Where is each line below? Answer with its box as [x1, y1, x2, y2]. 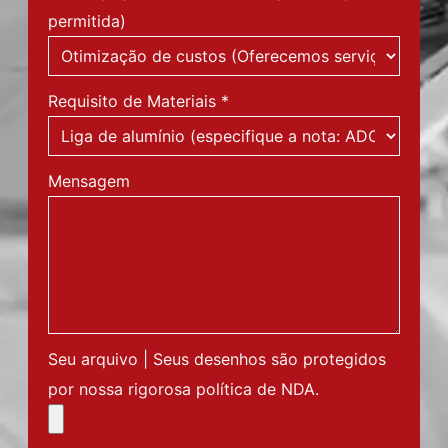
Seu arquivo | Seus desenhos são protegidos [48, 349, 386, 369]
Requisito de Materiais [48, 91, 216, 111]
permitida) [48, 11, 126, 31]
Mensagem [48, 171, 130, 191]
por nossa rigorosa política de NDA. [48, 379, 319, 399]
